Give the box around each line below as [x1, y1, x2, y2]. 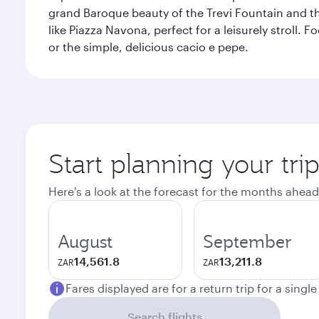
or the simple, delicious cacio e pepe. [48, 40, 249, 53]
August [58, 230, 113, 253]
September [203, 230, 292, 253]
